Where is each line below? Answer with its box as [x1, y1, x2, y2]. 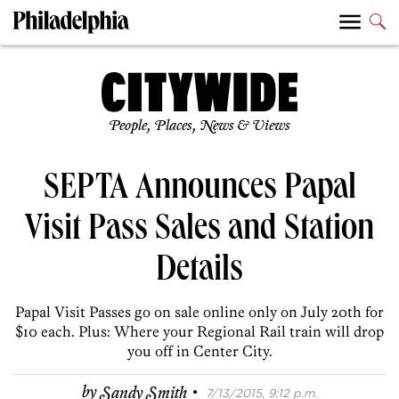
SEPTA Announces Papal [43, 172, 356, 210]
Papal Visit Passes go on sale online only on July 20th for [15, 303, 384, 322]
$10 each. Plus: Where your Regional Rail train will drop [15, 322, 384, 341]
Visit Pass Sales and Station [25, 213, 374, 251]
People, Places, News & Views [109, 118, 290, 135]
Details [156, 254, 243, 292]
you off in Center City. [126, 342, 273, 361]
